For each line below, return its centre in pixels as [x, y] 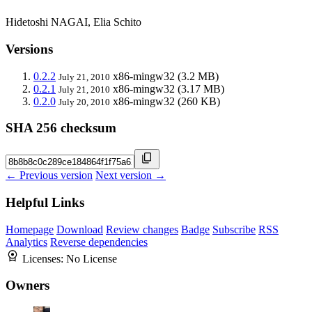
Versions [29, 49]
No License [92, 258]
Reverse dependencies [99, 242]
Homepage [30, 229]
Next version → [131, 175]
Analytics [26, 242]
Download [80, 229]
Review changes [142, 229]
